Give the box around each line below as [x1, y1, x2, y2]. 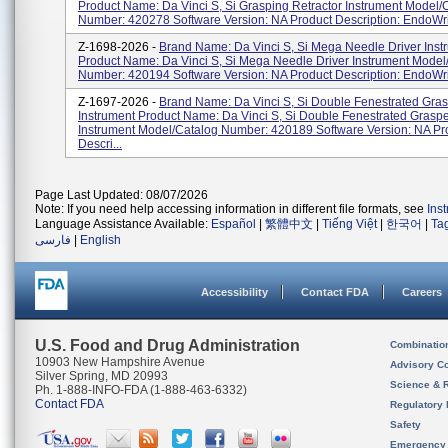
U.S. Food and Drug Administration [35, 337, 300, 354]
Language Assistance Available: [35, 217, 211, 231]
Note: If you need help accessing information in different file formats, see [35, 202, 427, 216]
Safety [390, 419, 421, 430]
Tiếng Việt [322, 217, 377, 231]
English [80, 233, 121, 247]
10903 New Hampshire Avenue [35, 355, 205, 369]
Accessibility [201, 286, 268, 298]
